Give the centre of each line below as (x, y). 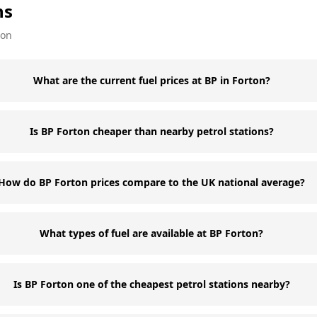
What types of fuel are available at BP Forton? (152, 233)
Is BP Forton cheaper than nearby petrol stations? (151, 131)
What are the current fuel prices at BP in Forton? (151, 80)
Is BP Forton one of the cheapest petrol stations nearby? (151, 284)
